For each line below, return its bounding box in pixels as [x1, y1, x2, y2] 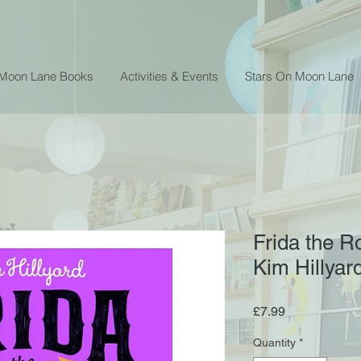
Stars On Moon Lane [245, 68, 354, 84]
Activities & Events [120, 68, 218, 84]
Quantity [253, 335, 296, 349]
